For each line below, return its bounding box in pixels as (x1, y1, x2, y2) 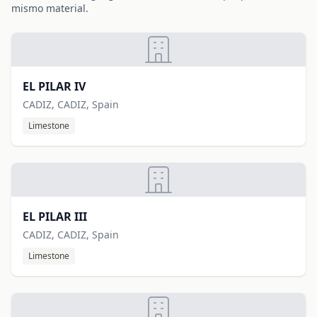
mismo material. (11, 1, 88, 15)
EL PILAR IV (23, 79, 86, 94)
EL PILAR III (23, 209, 87, 224)
